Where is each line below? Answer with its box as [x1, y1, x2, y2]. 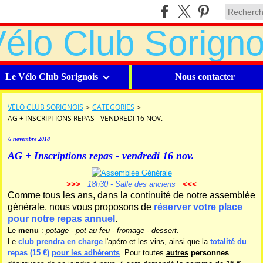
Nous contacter [175, 72, 235, 82]
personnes [188, 248, 229, 257]
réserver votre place [154, 202, 242, 212]
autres [166, 248, 188, 257]
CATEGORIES [92, 102, 134, 112]
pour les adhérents [52, 248, 120, 257]
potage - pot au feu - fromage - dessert [46, 226, 177, 235]
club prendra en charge [18, 237, 103, 246]
